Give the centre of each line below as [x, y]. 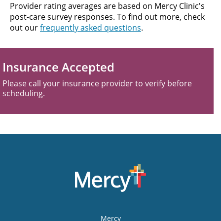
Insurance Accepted [58, 67]
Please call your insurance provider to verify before [97, 84]
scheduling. [24, 93]
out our [25, 28]
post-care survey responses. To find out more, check [107, 17]
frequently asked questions [91, 28]
